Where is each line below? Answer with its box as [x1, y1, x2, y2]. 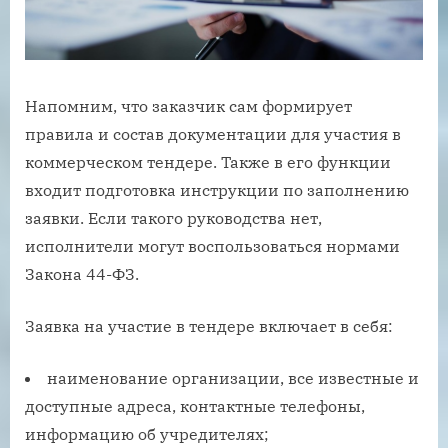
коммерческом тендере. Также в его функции [25, 151, 391, 172]
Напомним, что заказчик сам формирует [25, 95, 352, 116]
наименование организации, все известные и [47, 367, 419, 388]
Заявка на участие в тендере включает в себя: [25, 315, 393, 336]
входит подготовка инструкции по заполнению [25, 179, 409, 200]
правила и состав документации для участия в [25, 123, 401, 144]
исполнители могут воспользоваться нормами [25, 235, 400, 256]
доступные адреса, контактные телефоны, [25, 395, 365, 416]
